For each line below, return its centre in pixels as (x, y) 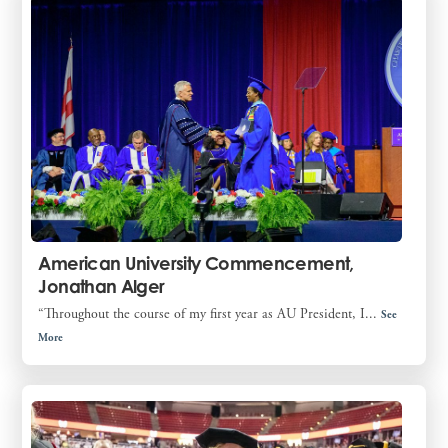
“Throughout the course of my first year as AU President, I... (210, 314)
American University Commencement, (196, 263)
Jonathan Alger (101, 286)
